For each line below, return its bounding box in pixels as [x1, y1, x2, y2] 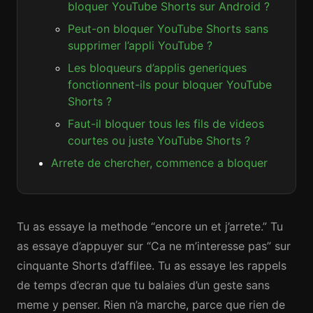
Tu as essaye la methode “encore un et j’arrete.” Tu [17, 219, 283, 233]
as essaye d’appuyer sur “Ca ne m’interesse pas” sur [17, 239, 291, 253]
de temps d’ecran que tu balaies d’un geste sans [17, 278, 270, 292]
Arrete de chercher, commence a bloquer [51, 156, 268, 170]
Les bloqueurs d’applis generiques [68, 61, 247, 75]
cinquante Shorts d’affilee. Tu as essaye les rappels [17, 259, 286, 272]
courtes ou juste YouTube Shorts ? [68, 133, 250, 147]
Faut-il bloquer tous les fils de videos [68, 117, 264, 131]
